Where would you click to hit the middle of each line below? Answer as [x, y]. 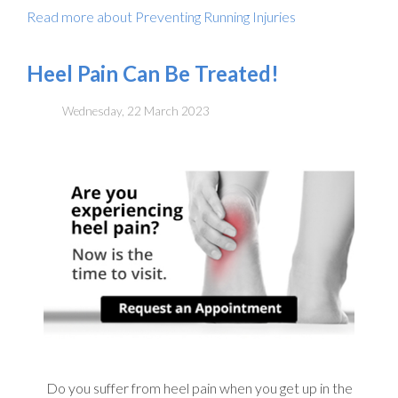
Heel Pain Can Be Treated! [153, 74]
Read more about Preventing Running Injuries [161, 17]
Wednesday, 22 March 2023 [136, 111]
